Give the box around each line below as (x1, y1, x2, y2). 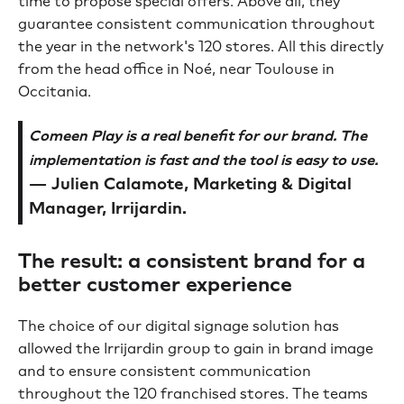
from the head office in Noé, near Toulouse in (18, 60, 335, 78)
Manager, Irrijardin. (28, 198, 187, 219)
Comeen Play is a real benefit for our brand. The (28, 127, 367, 145)
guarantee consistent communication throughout (18, 14, 375, 32)
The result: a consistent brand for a (18, 249, 365, 274)
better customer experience (18, 272, 292, 298)
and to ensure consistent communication (18, 363, 311, 381)
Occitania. (18, 82, 91, 100)
